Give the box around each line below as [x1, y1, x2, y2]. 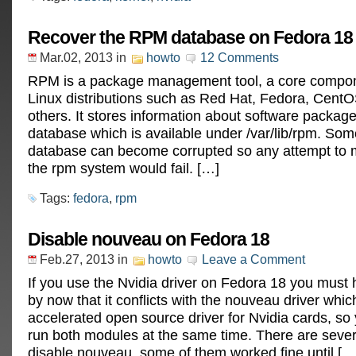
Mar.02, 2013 [40, 50, 113, 64]
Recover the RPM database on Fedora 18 [28, 27, 353, 48]
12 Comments [200, 50, 279, 64]
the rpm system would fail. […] [28, 160, 219, 176]
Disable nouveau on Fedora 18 [28, 229, 269, 250]
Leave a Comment [202, 252, 305, 266]
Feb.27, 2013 [40, 252, 114, 266]
